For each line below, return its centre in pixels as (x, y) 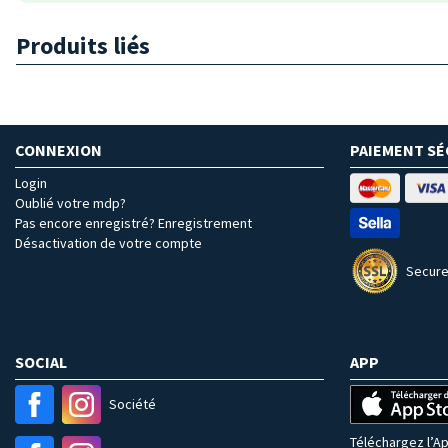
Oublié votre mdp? (70, 202)
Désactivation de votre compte (108, 242)
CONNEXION (58, 149)
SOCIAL (41, 361)
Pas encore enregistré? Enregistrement (133, 222)
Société (132, 403)
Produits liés (83, 45)
